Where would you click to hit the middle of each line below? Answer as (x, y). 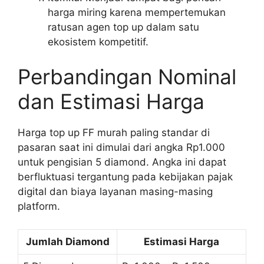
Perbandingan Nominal (127, 77)
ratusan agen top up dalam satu (123, 27)
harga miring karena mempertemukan (137, 12)
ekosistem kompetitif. (98, 42)
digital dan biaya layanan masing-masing (115, 192)
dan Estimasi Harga (111, 102)
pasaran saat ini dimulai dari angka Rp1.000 (121, 148)
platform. (39, 207)
